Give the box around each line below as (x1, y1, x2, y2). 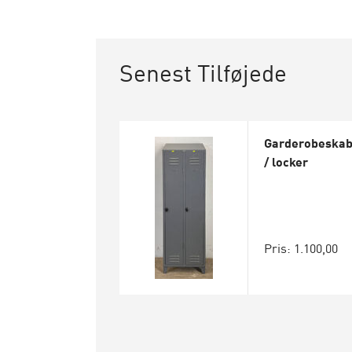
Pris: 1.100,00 (263, 238, 338, 257)
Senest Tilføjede (119, 55, 287, 88)
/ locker (263, 152, 308, 170)
